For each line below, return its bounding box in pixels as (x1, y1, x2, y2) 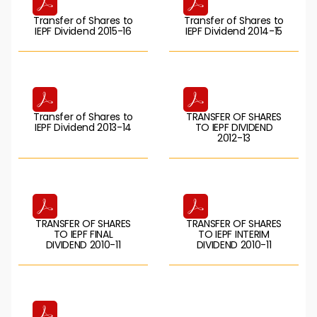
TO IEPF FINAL (53, 227, 113, 241)
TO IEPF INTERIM (198, 227, 270, 241)
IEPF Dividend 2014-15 (185, 24, 283, 38)
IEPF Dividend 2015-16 (35, 24, 132, 38)
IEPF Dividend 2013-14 (34, 120, 132, 134)
